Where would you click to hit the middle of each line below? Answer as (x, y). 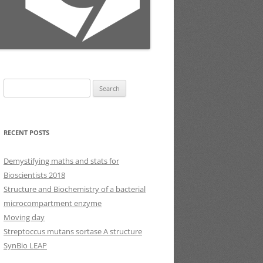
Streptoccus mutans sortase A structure (73, 231)
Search (15, 85)
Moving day (24, 217)
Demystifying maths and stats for (61, 161)
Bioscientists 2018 (34, 175)
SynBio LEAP (25, 245)
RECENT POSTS (26, 132)
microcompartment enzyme (53, 203)
